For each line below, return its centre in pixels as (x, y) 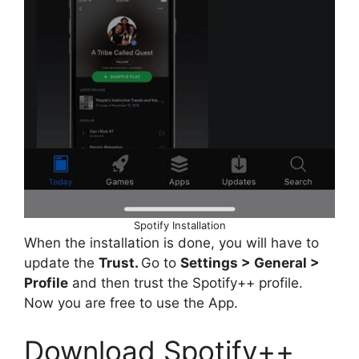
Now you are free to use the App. (131, 303)
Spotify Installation (179, 226)
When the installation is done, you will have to (171, 243)
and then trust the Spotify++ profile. (186, 283)
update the (61, 263)
